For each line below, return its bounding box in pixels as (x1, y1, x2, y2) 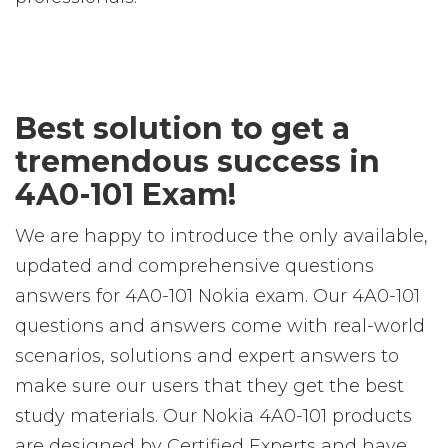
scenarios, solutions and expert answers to (15, 345, 399, 367)
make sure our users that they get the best (15, 375, 404, 397)
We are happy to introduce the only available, (15, 225, 428, 247)
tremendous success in (15, 143, 380, 180)
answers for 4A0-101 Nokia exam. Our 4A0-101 (15, 285, 420, 307)
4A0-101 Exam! (15, 176, 236, 213)
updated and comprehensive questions (15, 255, 374, 277)
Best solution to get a (15, 110, 350, 147)
